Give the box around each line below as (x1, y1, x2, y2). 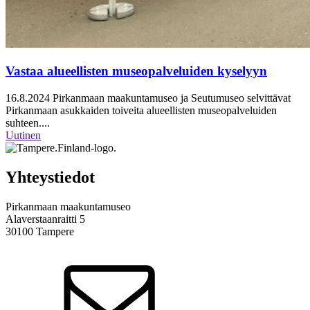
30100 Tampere (6, 225, 74, 237)
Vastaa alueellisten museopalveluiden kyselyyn (6, 64, 267, 79)
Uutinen (6, 129, 41, 141)
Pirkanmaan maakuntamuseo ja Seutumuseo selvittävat (50, 91, 291, 104)
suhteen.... (6, 116, 50, 129)
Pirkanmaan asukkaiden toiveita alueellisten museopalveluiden (6, 104, 277, 116)
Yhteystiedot (6, 167, 95, 186)
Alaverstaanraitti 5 (6, 212, 85, 225)
